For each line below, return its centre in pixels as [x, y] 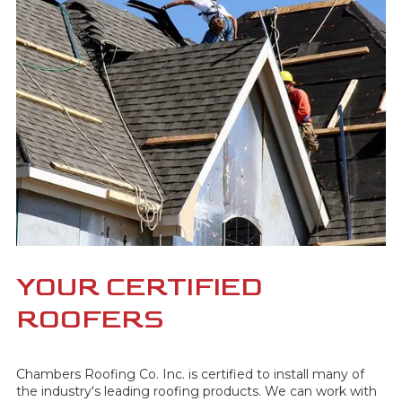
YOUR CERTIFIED [139, 288]
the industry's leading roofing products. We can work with [197, 392]
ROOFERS [90, 320]
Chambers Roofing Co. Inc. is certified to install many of [190, 375]
